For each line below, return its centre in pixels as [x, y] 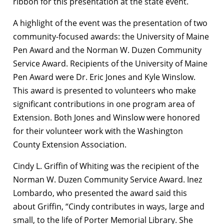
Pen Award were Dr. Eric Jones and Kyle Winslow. [104, 77]
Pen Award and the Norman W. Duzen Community [107, 50]
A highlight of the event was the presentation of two [110, 23]
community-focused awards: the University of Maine [111, 36]
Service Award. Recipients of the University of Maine [110, 63]
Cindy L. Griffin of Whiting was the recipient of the [106, 166]
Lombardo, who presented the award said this [100, 193]
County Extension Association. [70, 144]
